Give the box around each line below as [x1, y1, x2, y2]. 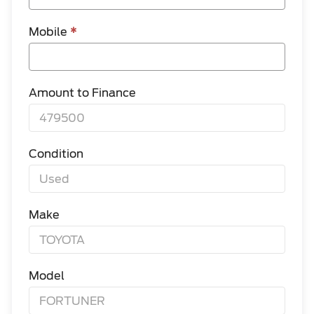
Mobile [29, 25, 70, 39]
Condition [29, 147, 83, 161]
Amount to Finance [29, 86, 136, 100]
